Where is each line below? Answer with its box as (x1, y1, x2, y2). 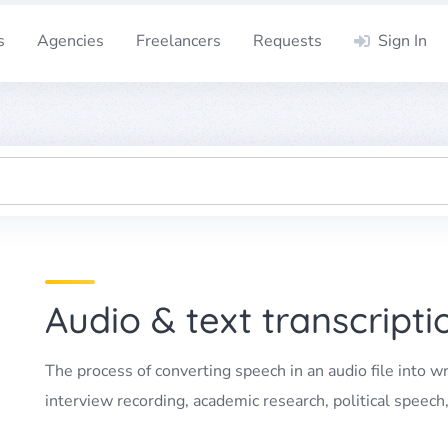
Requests (253, 30, 322, 52)
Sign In (378, 30, 427, 52)
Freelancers (136, 30, 221, 52)
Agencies (37, 30, 104, 52)
